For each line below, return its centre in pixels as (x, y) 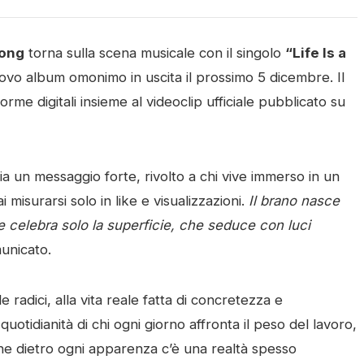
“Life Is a (316, 53)
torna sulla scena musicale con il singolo (155, 53)
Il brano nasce (294, 201)
